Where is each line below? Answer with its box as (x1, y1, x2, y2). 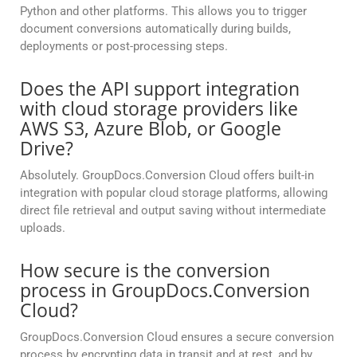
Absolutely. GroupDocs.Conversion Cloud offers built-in (20, 168, 314, 183)
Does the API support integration (20, 76, 300, 102)
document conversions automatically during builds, (20, 22, 291, 37)
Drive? (20, 135, 73, 162)
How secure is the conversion (20, 257, 270, 284)
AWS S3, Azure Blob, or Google (20, 116, 281, 142)
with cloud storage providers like (20, 96, 298, 122)
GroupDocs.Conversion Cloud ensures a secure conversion (20, 330, 334, 345)
